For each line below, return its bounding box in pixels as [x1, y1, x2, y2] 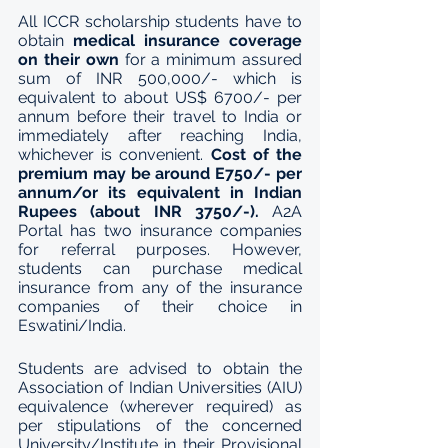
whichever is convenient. [18, 145, 211, 164]
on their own [18, 50, 119, 69]
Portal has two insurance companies [18, 221, 302, 240]
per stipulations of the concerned [18, 416, 302, 435]
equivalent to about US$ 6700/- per [18, 88, 302, 107]
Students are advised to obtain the [18, 359, 302, 378]
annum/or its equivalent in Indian [18, 183, 302, 202]
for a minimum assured [118, 50, 303, 69]
